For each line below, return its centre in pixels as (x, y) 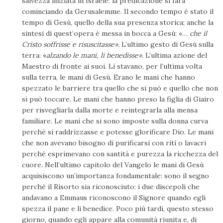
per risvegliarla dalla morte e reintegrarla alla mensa (110, 110)
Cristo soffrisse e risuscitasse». (71, 45)
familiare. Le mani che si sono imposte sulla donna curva (115, 121)
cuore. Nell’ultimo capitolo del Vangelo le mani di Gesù (113, 165)
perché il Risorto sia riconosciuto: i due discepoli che (111, 187)
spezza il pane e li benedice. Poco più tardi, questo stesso (118, 209)
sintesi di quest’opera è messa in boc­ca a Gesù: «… (105, 34)
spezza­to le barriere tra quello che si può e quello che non (120, 88)
